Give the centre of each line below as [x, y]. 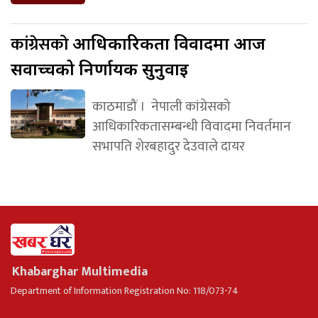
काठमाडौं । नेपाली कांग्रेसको [161, 106]
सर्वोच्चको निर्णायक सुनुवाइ [100, 68]
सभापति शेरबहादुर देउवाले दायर [168, 146]
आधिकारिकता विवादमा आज [169, 43]
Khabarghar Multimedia [80, 272]
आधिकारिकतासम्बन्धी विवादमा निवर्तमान [191, 126]
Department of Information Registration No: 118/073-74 [125, 290]
